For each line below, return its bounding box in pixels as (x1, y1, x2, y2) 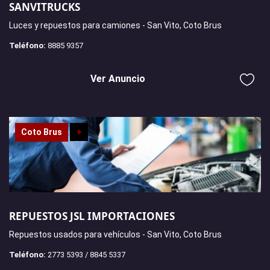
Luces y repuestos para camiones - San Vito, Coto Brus (9, 20, 222, 30)
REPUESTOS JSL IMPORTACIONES (9, 209, 175, 224)
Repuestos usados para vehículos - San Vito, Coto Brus (9, 230, 222, 240)
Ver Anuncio (90, 72, 145, 84)
